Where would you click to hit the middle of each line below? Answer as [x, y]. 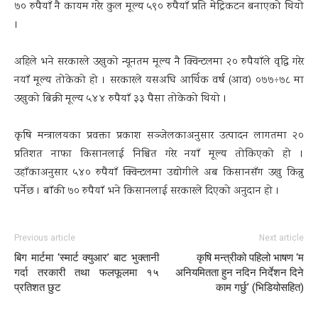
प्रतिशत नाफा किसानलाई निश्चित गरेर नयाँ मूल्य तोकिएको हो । [159, 154]
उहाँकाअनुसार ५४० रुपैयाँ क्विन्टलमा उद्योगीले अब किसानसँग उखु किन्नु [159, 173]
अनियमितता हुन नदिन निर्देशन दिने [240, 272]
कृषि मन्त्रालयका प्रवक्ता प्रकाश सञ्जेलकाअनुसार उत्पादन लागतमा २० [159, 136]
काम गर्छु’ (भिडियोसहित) [260, 287]
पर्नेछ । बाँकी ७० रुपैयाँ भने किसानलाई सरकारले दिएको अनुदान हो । [147, 191]
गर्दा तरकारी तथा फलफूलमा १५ [87, 272]
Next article [281, 237]
